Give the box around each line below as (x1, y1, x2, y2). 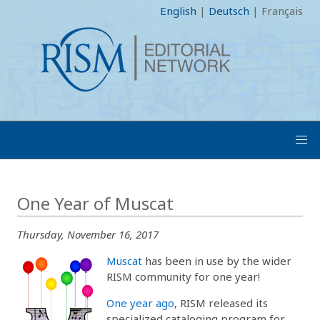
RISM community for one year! (106, 269, 260, 284)
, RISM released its (174, 295, 268, 310)
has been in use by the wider (142, 253, 291, 268)
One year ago (106, 295, 174, 310)
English (160, 4, 196, 18)
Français (261, 4, 303, 18)
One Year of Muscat (17, 191, 174, 215)
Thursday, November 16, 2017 (17, 226, 159, 241)
